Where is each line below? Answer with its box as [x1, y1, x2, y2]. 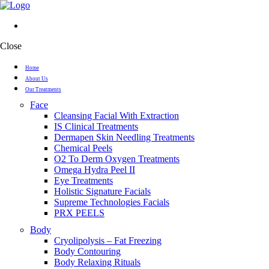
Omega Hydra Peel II [54, 165, 135, 175]
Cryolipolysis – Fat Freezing [54, 235, 162, 246]
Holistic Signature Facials [54, 186, 151, 196]
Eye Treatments [54, 175, 113, 186]
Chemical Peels [54, 143, 112, 153]
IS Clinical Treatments [54, 121, 138, 131]
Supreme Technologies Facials [54, 197, 169, 207]
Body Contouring [54, 246, 121, 256]
